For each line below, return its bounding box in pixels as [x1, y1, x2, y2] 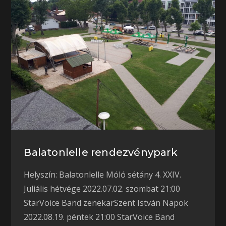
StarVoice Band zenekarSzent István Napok [24, 197, 189, 208]
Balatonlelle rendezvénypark [24, 146, 178, 158]
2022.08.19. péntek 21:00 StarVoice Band [24, 211, 175, 222]
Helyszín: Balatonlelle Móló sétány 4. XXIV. [24, 168, 182, 180]
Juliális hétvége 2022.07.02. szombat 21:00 [24, 183, 181, 194]
